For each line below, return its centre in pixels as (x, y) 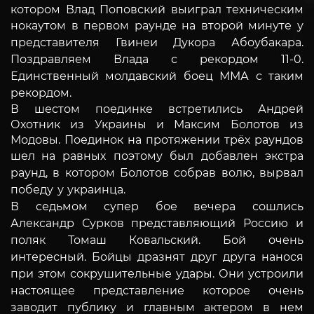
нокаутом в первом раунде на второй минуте (154, 25)
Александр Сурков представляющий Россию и (157, 223)
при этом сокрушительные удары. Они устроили (157, 273)
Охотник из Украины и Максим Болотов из (157, 124)
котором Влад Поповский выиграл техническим (157, 9)
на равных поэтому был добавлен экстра (172, 156)
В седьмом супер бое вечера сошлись (157, 206)
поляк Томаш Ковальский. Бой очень (157, 240)
